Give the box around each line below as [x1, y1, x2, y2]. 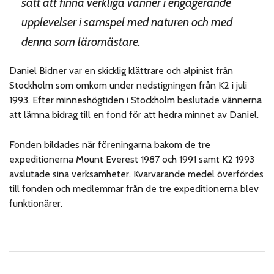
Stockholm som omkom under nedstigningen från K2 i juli [9, 79, 248, 91]
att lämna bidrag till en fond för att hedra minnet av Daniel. [9, 108, 259, 120]
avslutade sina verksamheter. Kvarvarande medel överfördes [9, 168, 264, 180]
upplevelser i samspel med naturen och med [21, 14, 232, 29]
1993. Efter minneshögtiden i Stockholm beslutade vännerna [9, 94, 262, 106]
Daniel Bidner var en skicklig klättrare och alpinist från [9, 64, 234, 76]
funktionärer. [9, 197, 62, 209]
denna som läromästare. [21, 34, 141, 49]
